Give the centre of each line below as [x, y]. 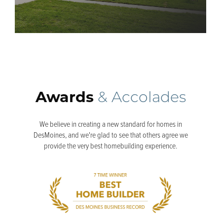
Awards [64, 97]
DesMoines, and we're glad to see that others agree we [110, 135]
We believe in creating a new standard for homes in [110, 124]
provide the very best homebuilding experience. [110, 146]
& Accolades [142, 99]
